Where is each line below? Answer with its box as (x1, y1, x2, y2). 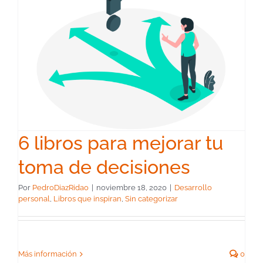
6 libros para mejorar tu (18, 132, 223, 154)
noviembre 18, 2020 (96, 183, 167, 193)
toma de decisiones (18, 156, 190, 178)
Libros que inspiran (53, 194, 122, 204)
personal (18, 194, 50, 204)
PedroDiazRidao (32, 183, 89, 193)
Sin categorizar (125, 194, 178, 204)
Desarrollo (174, 183, 212, 193)
